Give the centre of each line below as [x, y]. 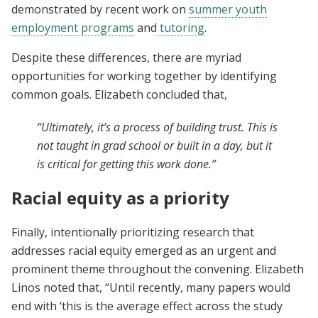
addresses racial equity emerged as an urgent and [144, 251]
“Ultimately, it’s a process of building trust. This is [157, 127]
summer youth [228, 10]
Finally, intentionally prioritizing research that [133, 232]
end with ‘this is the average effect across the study [147, 306]
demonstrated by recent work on [100, 10]
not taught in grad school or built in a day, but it [154, 146]
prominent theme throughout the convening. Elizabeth [158, 269]
